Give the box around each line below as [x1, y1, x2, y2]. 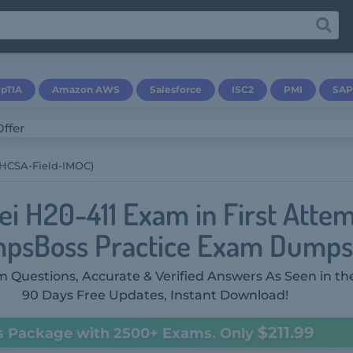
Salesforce [150, 84, 202, 95]
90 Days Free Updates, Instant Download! [21, 288, 288, 303]
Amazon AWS [52, 84, 120, 95]
